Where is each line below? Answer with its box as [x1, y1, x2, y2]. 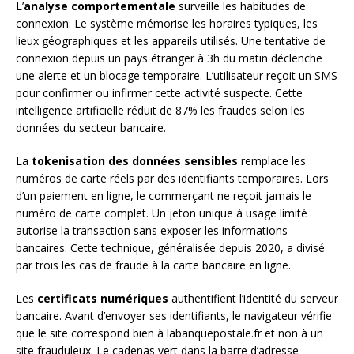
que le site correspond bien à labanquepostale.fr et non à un [16, 325, 323, 341]
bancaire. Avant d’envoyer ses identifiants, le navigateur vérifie [16, 307, 332, 323]
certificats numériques [37, 290, 168, 306]
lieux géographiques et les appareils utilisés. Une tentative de [16, 32, 326, 48]
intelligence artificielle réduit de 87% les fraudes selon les [16, 102, 305, 118]
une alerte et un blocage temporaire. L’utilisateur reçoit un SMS [16, 67, 337, 83]
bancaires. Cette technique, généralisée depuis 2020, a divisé [16, 239, 325, 255]
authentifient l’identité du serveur [168, 290, 338, 306]
